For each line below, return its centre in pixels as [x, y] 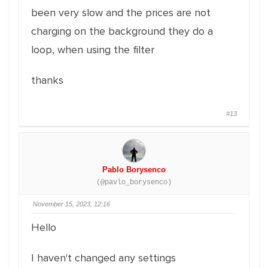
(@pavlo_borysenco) [134, 182]
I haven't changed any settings [103, 258]
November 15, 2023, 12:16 [71, 204]
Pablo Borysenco [134, 170]
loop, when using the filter [93, 50]
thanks [47, 80]
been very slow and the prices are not [121, 13]
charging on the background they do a [122, 31]
